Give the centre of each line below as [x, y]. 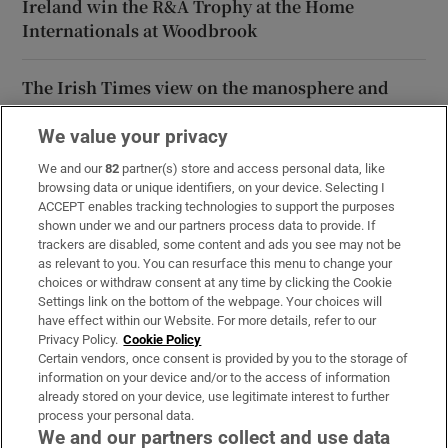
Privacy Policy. [78, 339]
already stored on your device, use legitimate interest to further [214, 396]
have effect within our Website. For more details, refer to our [207, 320]
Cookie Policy [162, 339]
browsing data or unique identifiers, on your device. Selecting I [212, 187]
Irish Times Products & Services [137, 425]
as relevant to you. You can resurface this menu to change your [215, 263]
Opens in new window [296, 226]
